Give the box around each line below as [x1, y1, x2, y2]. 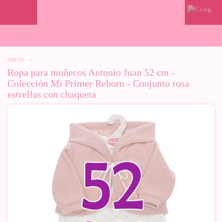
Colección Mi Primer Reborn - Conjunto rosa [7, 78, 189, 89]
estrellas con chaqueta [7, 89, 96, 100]
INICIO [7, 57, 24, 62]
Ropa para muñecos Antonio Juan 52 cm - [7, 67, 175, 78]
